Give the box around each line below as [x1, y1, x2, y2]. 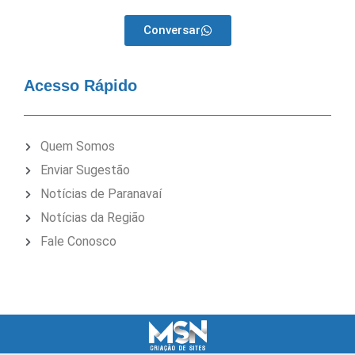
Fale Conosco [40, 234, 116, 250]
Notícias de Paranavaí [40, 186, 162, 202]
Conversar [143, 22, 200, 37]
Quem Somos [40, 139, 115, 155]
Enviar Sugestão [40, 162, 130, 178]
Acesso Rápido [24, 76, 137, 94]
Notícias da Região [40, 210, 145, 226]
